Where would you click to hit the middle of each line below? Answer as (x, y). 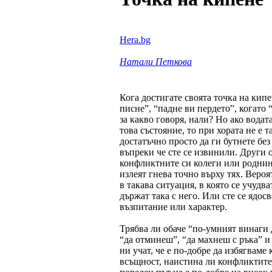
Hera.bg (135, 39)
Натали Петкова (156, 61)
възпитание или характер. (173, 206)
